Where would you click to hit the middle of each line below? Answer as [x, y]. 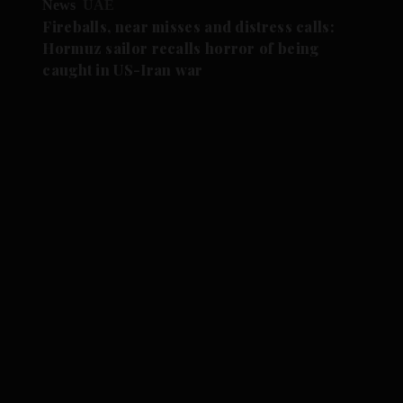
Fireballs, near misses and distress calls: [188, 27]
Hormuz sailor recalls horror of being [181, 49]
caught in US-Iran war [123, 70]
